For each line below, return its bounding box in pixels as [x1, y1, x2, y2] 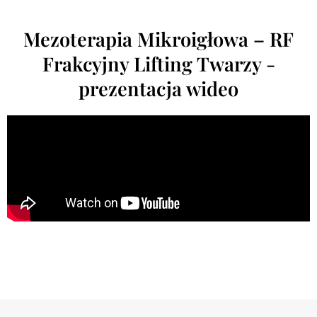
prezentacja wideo [79, 75, 238, 101]
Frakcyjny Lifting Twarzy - [42, 50, 275, 76]
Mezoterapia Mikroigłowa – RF [23, 25, 294, 52]
